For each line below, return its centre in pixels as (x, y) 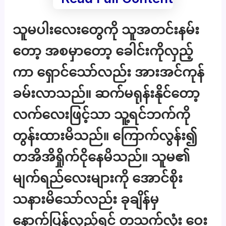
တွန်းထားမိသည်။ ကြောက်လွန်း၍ (105, 136)
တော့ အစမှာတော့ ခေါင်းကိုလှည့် (103, 51)
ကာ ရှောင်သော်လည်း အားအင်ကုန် (109, 72)
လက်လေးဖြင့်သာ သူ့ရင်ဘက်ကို (102, 115)
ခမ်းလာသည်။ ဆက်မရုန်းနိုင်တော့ (106, 93)
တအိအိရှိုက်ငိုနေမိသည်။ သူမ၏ (102, 157)
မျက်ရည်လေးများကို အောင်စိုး (98, 178)
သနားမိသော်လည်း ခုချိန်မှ (86, 199)
